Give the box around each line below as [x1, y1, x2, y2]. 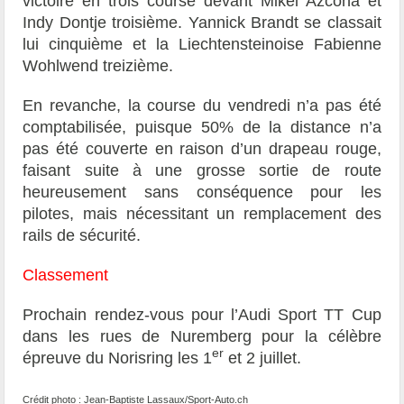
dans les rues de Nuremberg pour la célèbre [23, 326, 381, 345]
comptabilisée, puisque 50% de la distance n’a [23, 117, 381, 136]
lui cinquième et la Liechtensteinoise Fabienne [23, 34, 381, 53]
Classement [23, 265, 109, 284]
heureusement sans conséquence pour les [23, 182, 381, 201]
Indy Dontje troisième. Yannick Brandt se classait [23, 13, 381, 32]
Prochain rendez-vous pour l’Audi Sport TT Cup [23, 305, 381, 324]
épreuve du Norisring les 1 [23, 348, 213, 367]
